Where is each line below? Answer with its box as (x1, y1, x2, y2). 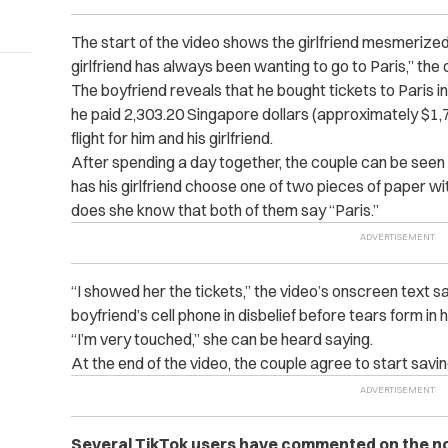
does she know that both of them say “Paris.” (70, 199, 379, 220)
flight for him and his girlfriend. (70, 127, 273, 148)
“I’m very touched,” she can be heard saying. (70, 328, 373, 349)
